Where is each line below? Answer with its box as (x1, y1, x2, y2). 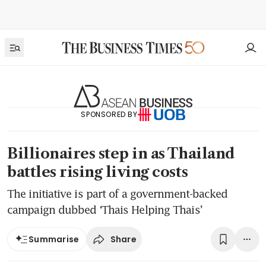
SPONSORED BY (81, 109, 138, 119)
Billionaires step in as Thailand (7, 145, 235, 163)
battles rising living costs (7, 163, 188, 181)
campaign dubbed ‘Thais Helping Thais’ (7, 203, 202, 217)
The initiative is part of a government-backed (7, 187, 228, 201)
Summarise (28, 233, 80, 246)
